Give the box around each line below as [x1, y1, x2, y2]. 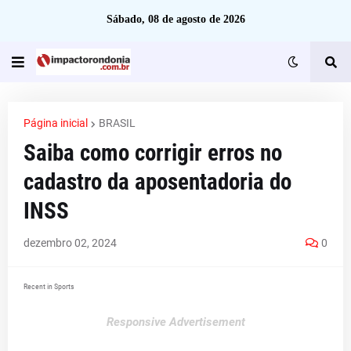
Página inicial [24, 117, 88, 129]
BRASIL [99, 117, 136, 129]
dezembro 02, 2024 [24, 237, 117, 249]
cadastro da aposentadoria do [24, 168, 291, 195]
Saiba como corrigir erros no [24, 139, 282, 166]
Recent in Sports [24, 282, 74, 291]
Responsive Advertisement [106, 315, 245, 329]
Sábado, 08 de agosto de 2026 [106, 13, 245, 25]
